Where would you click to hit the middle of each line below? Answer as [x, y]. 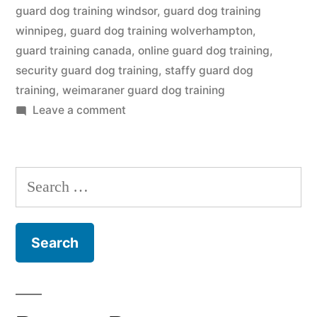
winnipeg [40, 31]
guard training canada [74, 51]
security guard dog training [87, 70]
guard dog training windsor [86, 11]
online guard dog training [204, 51]
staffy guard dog [209, 70]
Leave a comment [79, 110]
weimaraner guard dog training [144, 90]
